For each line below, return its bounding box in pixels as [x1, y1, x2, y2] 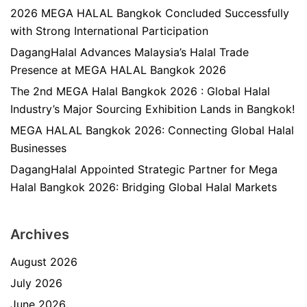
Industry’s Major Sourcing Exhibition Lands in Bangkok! [10, 102, 295, 116]
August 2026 [10, 255, 77, 269]
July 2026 [10, 276, 62, 290]
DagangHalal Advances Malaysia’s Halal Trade [10, 45, 249, 59]
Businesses [10, 141, 66, 155]
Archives [10, 226, 69, 243]
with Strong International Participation [10, 24, 208, 38]
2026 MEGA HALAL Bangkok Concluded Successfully [10, 6, 289, 20]
